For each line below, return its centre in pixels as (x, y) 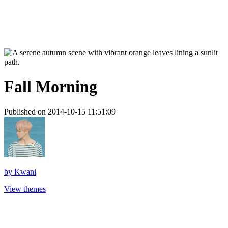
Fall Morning (51, 87)
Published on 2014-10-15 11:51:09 (60, 111)
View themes (25, 189)
